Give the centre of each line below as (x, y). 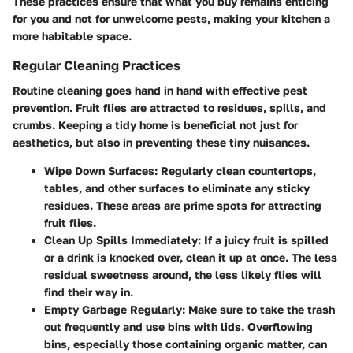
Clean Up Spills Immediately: (123, 240)
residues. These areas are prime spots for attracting (183, 205)
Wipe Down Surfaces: (101, 170)
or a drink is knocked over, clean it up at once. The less (191, 257)
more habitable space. (72, 35)
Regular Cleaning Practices (97, 65)
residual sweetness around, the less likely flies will (183, 274)
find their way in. (89, 292)
